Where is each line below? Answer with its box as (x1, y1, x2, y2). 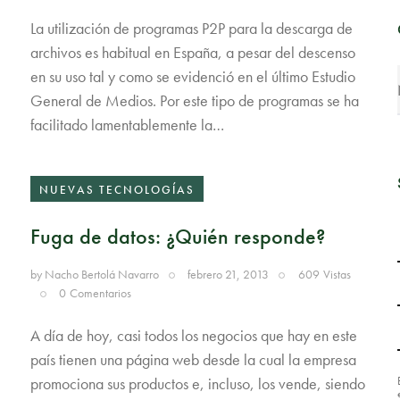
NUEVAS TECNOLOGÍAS (38, 182, 195, 198)
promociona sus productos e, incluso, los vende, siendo (29, 373, 365, 395)
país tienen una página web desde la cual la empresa (29, 349, 356, 371)
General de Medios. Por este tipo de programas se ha (29, 89, 359, 111)
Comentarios (70, 284, 132, 301)
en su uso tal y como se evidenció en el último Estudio (29, 65, 355, 87)
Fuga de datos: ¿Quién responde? (29, 221, 325, 250)
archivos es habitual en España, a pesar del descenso (29, 41, 355, 62)
